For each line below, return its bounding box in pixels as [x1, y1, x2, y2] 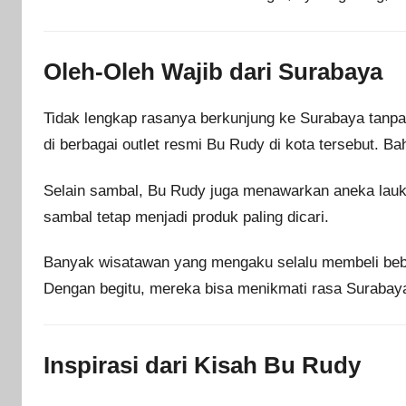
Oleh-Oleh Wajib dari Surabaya [43, 57, 382, 85]
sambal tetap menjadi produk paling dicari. [43, 208, 329, 226]
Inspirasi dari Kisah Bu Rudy [43, 352, 361, 380]
